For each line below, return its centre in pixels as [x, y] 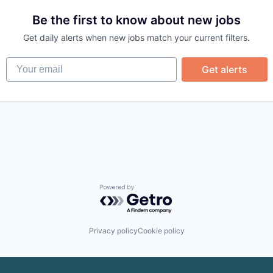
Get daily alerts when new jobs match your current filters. [136, 37]
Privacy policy [113, 231]
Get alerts [224, 69]
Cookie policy [161, 231]
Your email [30, 62]
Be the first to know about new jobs [136, 20]
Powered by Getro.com [153, 190]
